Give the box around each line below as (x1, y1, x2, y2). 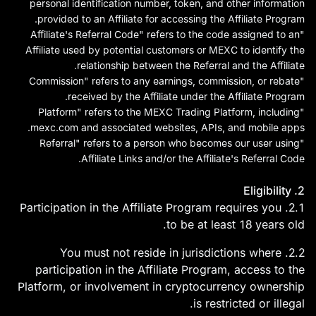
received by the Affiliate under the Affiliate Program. (68, 90, 305, 102)
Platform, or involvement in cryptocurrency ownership (18, 279, 305, 293)
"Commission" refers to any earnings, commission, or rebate (29, 75, 300, 87)
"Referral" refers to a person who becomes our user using (39, 137, 300, 149)
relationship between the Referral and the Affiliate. (77, 59, 305, 71)
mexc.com (30, 121, 78, 133)
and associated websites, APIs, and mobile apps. (81, 121, 305, 133)
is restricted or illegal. (193, 296, 305, 310)
